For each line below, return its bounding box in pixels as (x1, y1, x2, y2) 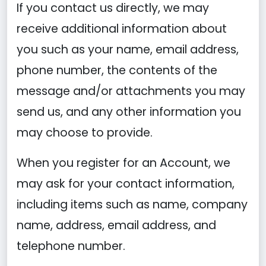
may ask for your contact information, (17, 176, 235, 192)
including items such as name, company (17, 197, 248, 213)
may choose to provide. (17, 125, 153, 141)
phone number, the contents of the (17, 62, 217, 78)
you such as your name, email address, (17, 42, 239, 58)
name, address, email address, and (17, 217, 216, 233)
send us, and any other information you (17, 104, 241, 120)
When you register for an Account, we (17, 155, 230, 171)
